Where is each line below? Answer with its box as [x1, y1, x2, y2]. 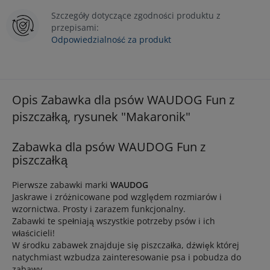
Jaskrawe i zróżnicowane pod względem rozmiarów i [12, 191, 222, 202]
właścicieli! [12, 227, 55, 239]
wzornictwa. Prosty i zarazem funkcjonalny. [12, 203, 186, 215]
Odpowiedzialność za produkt [51, 34, 171, 45]
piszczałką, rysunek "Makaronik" [12, 108, 190, 125]
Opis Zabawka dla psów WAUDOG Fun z [12, 92, 234, 108]
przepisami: [51, 22, 99, 33]
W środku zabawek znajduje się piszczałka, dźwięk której [12, 239, 239, 251]
